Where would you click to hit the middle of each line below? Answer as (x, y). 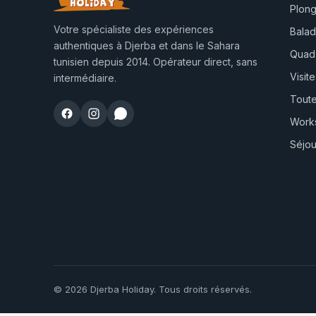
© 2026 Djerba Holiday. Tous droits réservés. (153, 289)
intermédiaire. (85, 78)
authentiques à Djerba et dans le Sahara (147, 45)
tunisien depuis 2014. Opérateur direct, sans (156, 61)
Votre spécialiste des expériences (134, 29)
